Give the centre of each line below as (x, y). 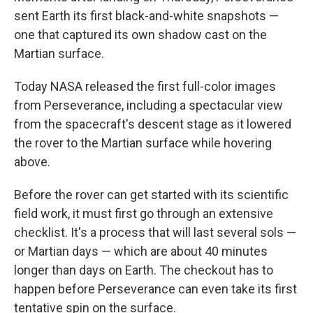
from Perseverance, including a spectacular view (148, 105)
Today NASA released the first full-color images (145, 87)
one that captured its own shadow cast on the (140, 35)
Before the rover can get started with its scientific (151, 195)
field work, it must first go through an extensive (144, 214)
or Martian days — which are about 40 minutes (141, 252)
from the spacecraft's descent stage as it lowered (153, 124)
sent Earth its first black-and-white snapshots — (146, 16)
